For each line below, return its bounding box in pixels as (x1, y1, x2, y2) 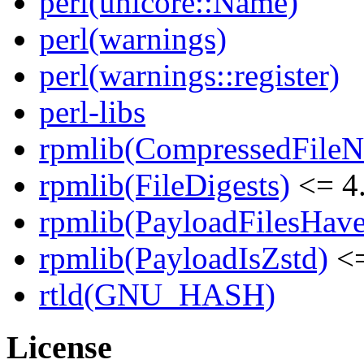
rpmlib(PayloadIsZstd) (39, 240, 328, 276)
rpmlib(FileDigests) (39, 167, 290, 203)
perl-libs (39, 94, 145, 130)
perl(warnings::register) (39, 58, 340, 93)
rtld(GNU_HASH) (39, 277, 275, 313)
